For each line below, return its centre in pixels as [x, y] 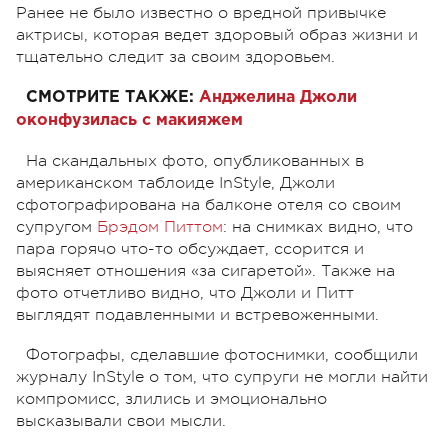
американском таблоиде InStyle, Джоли [175, 182]
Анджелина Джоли [278, 97]
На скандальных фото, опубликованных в [195, 160]
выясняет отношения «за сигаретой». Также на [205, 270]
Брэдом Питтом [160, 226]
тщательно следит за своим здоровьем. [175, 56]
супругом [56, 226]
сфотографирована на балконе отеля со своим [208, 204]
